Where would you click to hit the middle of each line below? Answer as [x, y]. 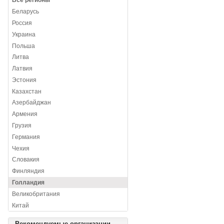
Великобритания [36, 194]
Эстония [24, 80]
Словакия [26, 160]
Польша [24, 46]
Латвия [22, 69]
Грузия [22, 126]
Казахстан [27, 91]
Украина [24, 34]
